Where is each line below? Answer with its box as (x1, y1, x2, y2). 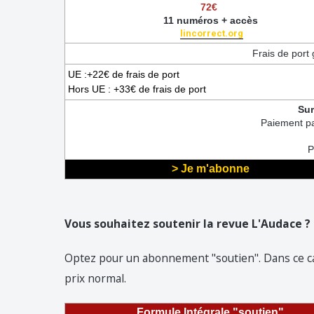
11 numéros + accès (163, 14, 258, 26)
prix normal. (64, 270, 126, 286)
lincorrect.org (180, 27, 243, 39)
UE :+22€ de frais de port (68, 68, 182, 80)
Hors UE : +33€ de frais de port (68, 83, 206, 95)
